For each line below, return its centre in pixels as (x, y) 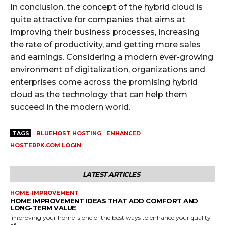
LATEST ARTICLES (111, 175)
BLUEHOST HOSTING (69, 133)
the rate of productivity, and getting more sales (105, 45)
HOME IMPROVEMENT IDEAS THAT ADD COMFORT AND (104, 201)
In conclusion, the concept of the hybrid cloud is (106, 7)
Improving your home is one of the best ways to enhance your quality (110, 218)
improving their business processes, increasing (105, 32)
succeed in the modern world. (70, 107)
